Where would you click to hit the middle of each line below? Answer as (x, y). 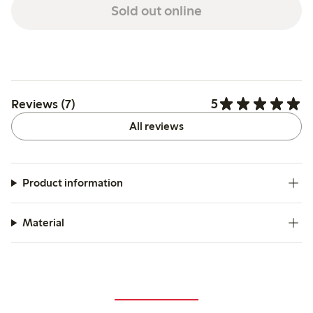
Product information (72, 183)
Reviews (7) (43, 104)
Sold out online (156, 10)
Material (43, 223)
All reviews (156, 126)
